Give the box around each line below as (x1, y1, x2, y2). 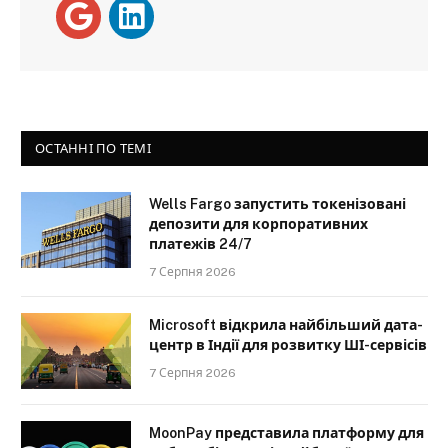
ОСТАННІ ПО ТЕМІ (35, 141, 151, 157)
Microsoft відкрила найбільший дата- (149, 317, 423, 334)
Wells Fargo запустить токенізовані (149, 196, 406, 213)
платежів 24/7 (149, 236, 252, 253)
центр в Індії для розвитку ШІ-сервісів (149, 337, 427, 354)
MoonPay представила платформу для (149, 425, 424, 442)
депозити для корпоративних (149, 216, 368, 233)
